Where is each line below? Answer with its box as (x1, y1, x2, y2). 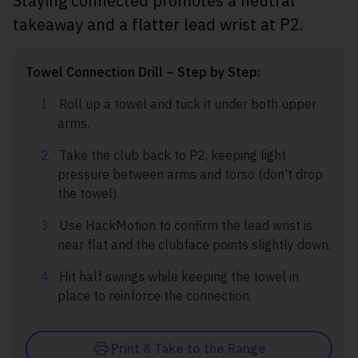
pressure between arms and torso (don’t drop (58, 166, 323, 183)
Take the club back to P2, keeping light (59, 147, 286, 164)
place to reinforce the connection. (58, 288, 252, 304)
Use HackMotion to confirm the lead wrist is (59, 217, 312, 234)
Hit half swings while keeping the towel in (59, 268, 299, 285)
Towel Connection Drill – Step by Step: (26, 64, 261, 81)
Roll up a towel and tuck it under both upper (59, 96, 316, 113)
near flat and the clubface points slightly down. (58, 237, 331, 253)
